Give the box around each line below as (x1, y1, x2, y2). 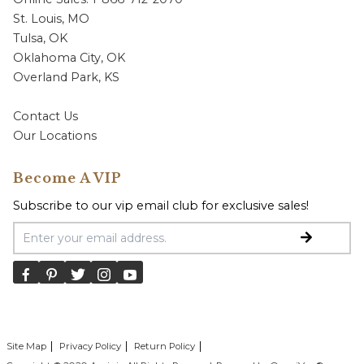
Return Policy (134, 340, 195, 352)
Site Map (6, 340, 46, 352)
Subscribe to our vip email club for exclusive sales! (13, 198, 309, 213)
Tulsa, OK (13, 31, 67, 45)
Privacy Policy (59, 340, 121, 352)
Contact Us (13, 109, 78, 123)
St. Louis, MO (13, 11, 89, 26)
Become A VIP (13, 170, 122, 186)
